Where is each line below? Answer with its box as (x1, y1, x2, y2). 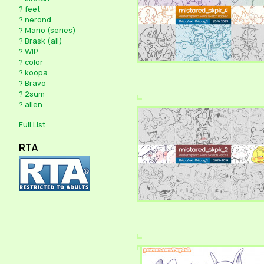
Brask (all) (25, 35, 62, 46)
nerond (25, 14, 51, 25)
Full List (19, 119, 45, 130)
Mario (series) (25, 24, 76, 35)
